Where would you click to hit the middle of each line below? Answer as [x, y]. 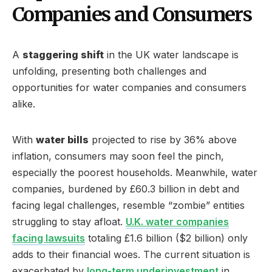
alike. [24, 104]
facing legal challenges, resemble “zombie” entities [128, 205]
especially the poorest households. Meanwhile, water [135, 172]
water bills [62, 139]
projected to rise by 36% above [163, 139]
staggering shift [63, 54]
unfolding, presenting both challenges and [109, 71]
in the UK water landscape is [171, 54]
